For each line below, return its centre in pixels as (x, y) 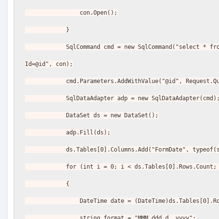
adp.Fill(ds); (88, 133)
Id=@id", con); (49, 64)
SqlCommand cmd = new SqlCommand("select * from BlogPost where (46, 47)
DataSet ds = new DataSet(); (112, 116)
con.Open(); (99, 13)
